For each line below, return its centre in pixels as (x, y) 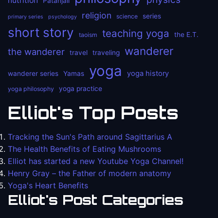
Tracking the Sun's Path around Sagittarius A (90, 137)
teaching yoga (136, 34)
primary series (26, 17)
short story (41, 33)
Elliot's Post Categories (96, 200)
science (127, 17)
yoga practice (81, 89)
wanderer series (33, 74)
